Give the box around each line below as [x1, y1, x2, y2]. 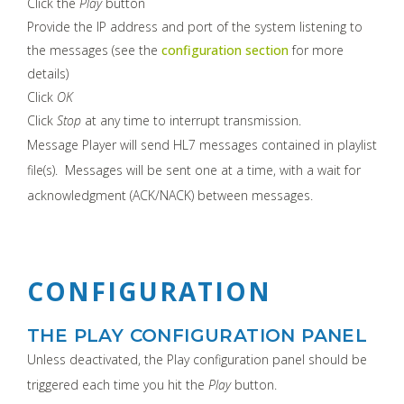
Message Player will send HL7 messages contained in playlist [27, 135, 377, 153]
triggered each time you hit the [27, 375, 208, 393]
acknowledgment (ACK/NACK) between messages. [27, 186, 313, 204]
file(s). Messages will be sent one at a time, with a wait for [27, 161, 361, 179]
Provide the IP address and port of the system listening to [27, 17, 363, 35]
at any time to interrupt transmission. [81, 111, 301, 129]
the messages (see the [27, 41, 161, 59]
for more [289, 41, 344, 59]
